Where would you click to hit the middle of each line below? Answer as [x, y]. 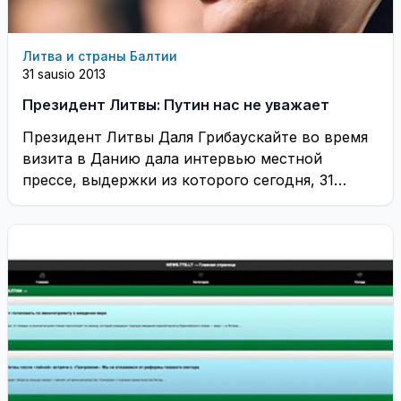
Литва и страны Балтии [100, 56]
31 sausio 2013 [64, 74]
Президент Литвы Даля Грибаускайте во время [195, 137]
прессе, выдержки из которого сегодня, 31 [178, 180]
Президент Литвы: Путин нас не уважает [176, 105]
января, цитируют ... [96, 201]
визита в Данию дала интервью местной [172, 158]
